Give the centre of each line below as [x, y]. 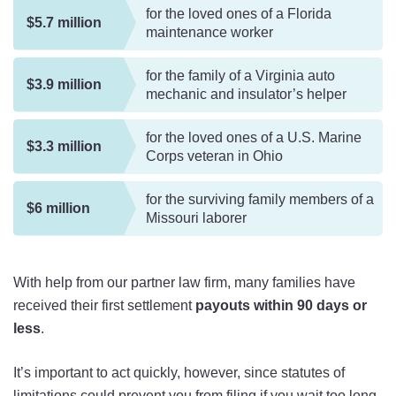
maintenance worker [209, 32]
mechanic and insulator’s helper [246, 94]
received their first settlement [104, 305]
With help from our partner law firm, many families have [184, 282]
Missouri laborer [196, 217]
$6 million [58, 209]
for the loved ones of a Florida [239, 13]
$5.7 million [64, 23]
